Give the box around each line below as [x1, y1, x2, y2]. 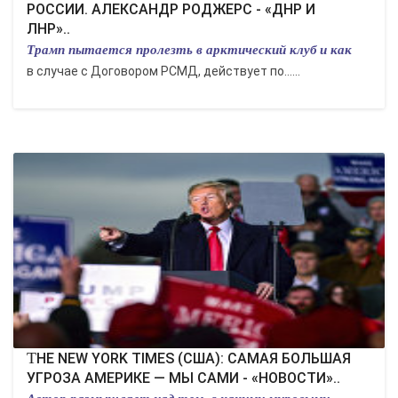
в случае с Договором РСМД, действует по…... [27, 64, 300, 78]
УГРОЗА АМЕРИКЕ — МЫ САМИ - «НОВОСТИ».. [27, 370, 340, 386]
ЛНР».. [27, 20, 70, 37]
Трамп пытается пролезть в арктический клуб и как [27, 40, 352, 59]
